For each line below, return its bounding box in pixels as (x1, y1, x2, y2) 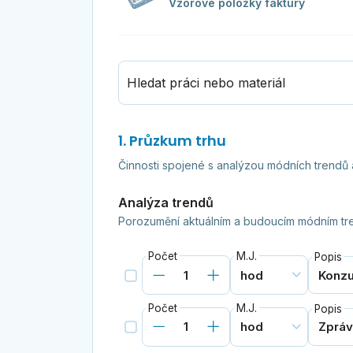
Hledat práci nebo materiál (126, 75, 285, 91)
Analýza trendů (117, 195, 214, 211)
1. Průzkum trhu (117, 131, 226, 151)
